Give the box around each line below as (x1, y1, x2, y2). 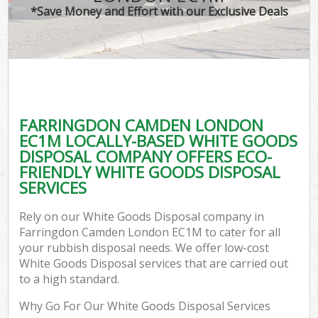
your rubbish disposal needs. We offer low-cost (19, 240, 270, 256)
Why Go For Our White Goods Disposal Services (19, 298, 271, 314)
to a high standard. (19, 271, 120, 287)
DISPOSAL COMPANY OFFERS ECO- (19, 145, 273, 168)
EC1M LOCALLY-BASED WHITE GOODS (19, 129, 298, 152)
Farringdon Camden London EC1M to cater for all (19, 224, 281, 241)
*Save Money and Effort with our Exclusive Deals (30, 3, 288, 19)
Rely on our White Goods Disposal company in (19, 209, 265, 225)
